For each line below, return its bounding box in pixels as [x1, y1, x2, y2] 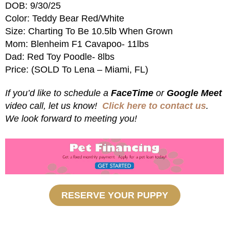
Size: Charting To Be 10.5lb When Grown [5, 26, 173, 37]
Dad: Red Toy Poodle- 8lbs [5, 52, 114, 62]
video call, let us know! [5, 101, 102, 111]
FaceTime [111, 88, 153, 99]
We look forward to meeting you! [5, 113, 137, 124]
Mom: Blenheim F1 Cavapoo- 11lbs [5, 39, 149, 50]
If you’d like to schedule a [5, 88, 111, 99]
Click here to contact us [102, 101, 206, 111]
